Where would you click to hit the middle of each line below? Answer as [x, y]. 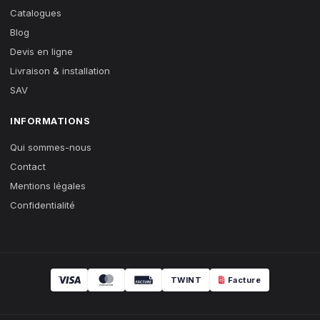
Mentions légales [48, 186]
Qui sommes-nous [51, 147]
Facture [244, 280]
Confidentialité [42, 205]
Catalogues [36, 13]
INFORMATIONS [50, 121]
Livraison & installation [60, 71]
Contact [28, 166]
